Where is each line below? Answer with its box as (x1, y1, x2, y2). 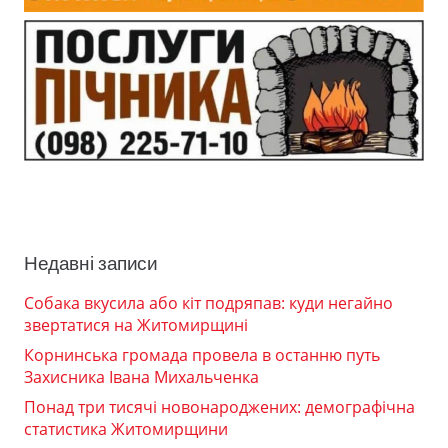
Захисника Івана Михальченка (24, 366, 259, 389)
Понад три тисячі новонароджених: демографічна (24, 396, 415, 419)
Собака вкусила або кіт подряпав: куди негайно (24, 292, 393, 315)
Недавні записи (24, 253, 158, 275)
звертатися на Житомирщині (24, 314, 248, 337)
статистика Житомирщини (24, 418, 228, 441)
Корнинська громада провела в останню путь (24, 344, 380, 367)
